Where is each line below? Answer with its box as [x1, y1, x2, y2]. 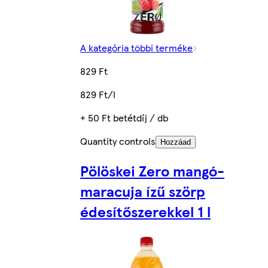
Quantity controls [80, 134, 156, 148]
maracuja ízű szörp [80, 181, 205, 202]
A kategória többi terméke [80, 41, 193, 55]
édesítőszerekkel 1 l [80, 201, 211, 222]
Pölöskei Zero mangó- [80, 160, 224, 181]
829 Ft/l [80, 87, 115, 102]
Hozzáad [160, 138, 191, 147]
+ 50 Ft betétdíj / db [80, 111, 168, 125]
